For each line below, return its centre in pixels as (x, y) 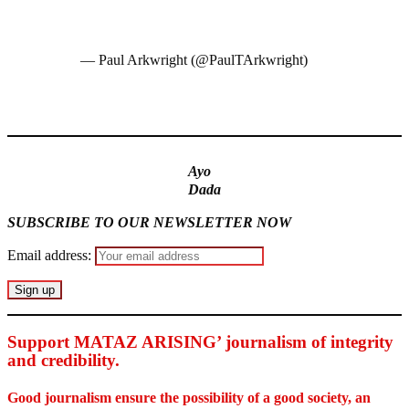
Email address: (51, 255)
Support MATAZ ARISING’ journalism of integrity (200, 341)
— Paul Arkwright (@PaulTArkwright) (194, 59)
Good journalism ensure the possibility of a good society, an (189, 397)
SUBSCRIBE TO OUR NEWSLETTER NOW (149, 222)
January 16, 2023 (130, 78)
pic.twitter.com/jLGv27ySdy (163, 26)
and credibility (61, 360)
